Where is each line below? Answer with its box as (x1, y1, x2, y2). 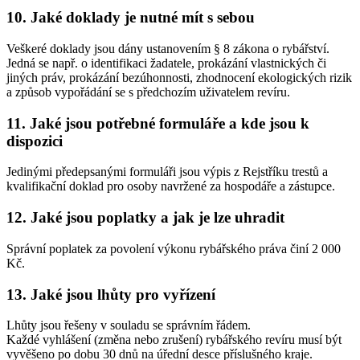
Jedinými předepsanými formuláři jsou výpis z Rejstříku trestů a (6, 165, 328, 179)
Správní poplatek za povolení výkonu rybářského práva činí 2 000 (6, 241, 341, 256)
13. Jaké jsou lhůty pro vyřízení (6, 285, 215, 303)
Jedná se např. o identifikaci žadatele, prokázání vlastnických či (6, 55, 326, 70)
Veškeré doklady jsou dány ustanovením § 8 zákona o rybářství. (6, 41, 329, 55)
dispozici (6, 132, 63, 149)
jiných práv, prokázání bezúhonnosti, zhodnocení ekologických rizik (6, 70, 352, 84)
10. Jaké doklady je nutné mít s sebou (6, 9, 255, 27)
